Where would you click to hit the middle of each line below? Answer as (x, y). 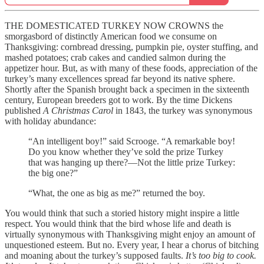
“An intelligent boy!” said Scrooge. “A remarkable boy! (132, 141)
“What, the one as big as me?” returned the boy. (117, 193)
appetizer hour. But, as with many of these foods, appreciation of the (131, 68)
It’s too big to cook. (221, 255)
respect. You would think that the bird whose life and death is (118, 224)
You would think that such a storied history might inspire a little (122, 213)
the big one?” (53, 173)
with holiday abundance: (50, 121)
